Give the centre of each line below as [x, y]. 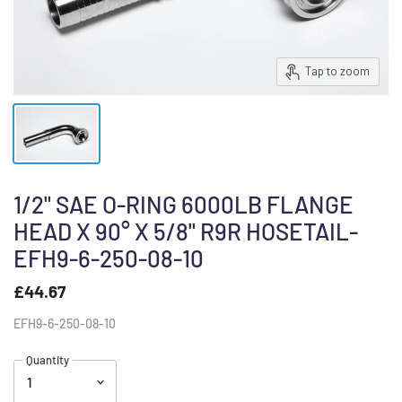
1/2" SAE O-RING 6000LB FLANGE [184, 204]
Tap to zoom [337, 71]
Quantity [48, 359]
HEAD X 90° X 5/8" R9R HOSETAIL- [186, 231]
